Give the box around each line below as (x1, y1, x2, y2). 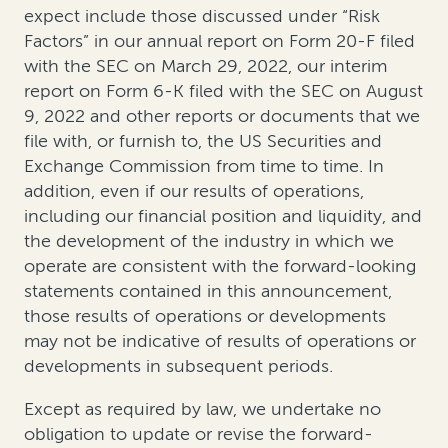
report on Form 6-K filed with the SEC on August (24, 80, 423, 103)
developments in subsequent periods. (24, 355, 333, 378)
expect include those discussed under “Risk (24, 5, 380, 28)
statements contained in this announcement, (24, 280, 392, 303)
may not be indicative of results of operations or (24, 330, 416, 353)
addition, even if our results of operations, (24, 180, 364, 203)
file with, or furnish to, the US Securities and (24, 130, 382, 153)
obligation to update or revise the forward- (24, 423, 373, 446)
